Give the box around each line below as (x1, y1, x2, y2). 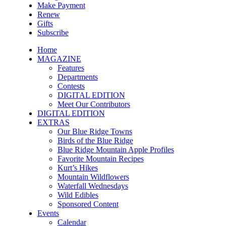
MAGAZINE (37, 54, 81, 63)
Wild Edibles (57, 190, 98, 199)
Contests (57, 81, 85, 90)
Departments (57, 72, 98, 81)
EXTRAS (37, 118, 70, 127)
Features (57, 63, 84, 72)
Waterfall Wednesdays (57, 181, 128, 190)
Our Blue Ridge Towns (57, 127, 132, 136)
